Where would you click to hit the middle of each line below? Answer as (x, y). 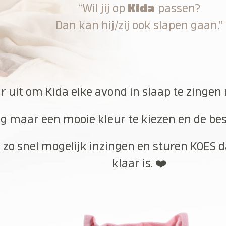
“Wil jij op (103, 8)
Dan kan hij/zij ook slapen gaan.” (139, 25)
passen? (178, 8)
